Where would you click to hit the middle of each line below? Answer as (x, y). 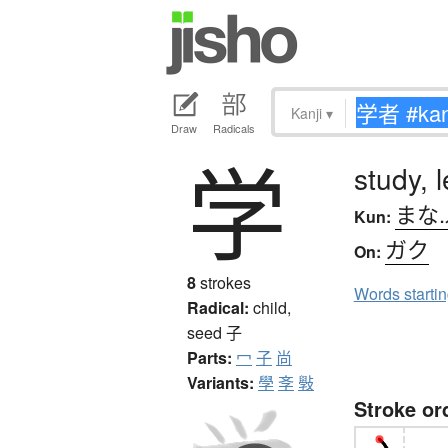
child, (272, 308)
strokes (223, 283)
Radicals (234, 128)
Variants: (220, 383)
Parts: (209, 358)
